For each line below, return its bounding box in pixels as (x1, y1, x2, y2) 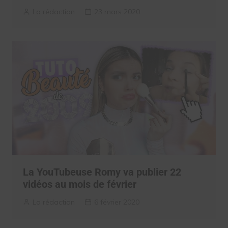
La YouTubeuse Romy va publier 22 (22, 165, 181, 178)
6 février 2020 (94, 197, 139, 207)
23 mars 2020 (94, 7, 140, 16)
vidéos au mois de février (22, 178, 136, 190)
